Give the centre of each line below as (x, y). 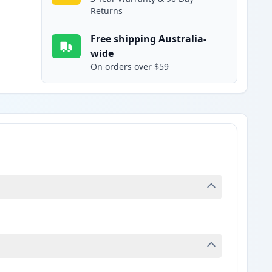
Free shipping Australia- (149, 39)
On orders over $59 (130, 67)
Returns (107, 11)
